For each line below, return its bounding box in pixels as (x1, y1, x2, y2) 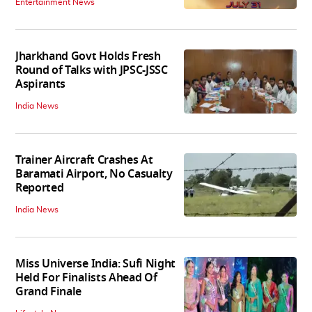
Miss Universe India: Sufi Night (15, 256, 176, 273)
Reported (15, 180, 64, 197)
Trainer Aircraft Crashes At (15, 152, 153, 169)
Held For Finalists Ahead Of (15, 270, 157, 287)
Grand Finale (15, 283, 82, 301)
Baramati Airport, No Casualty (15, 166, 173, 183)
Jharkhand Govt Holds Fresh (15, 48, 161, 65)
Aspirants (15, 76, 66, 93)
